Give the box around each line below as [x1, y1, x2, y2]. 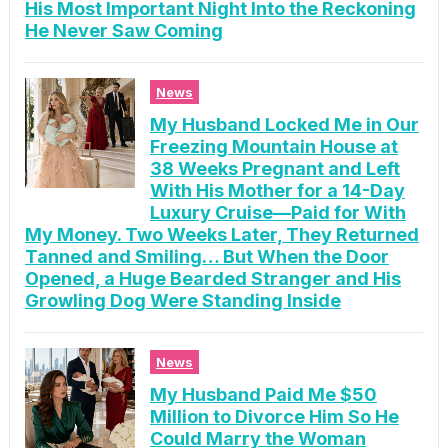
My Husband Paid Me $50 [149, 384, 377, 406]
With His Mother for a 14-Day [149, 180, 405, 202]
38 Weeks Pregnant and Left [149, 158, 400, 180]
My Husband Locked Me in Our [149, 114, 419, 136]
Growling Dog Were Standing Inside [24, 290, 341, 312]
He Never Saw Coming [24, 20, 223, 42]
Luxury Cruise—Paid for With [149, 202, 406, 224]
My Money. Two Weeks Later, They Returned [24, 224, 419, 246]
